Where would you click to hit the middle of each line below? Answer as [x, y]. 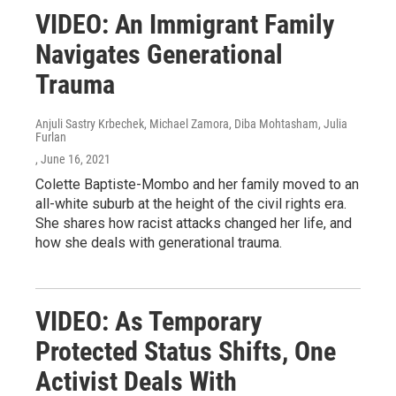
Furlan [51, 137]
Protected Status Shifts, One [186, 351]
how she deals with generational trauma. [159, 242]
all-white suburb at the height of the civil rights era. [191, 203]
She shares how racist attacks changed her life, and [194, 223]
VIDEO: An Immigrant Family [185, 24]
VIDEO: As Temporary [148, 321]
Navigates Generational [159, 54]
